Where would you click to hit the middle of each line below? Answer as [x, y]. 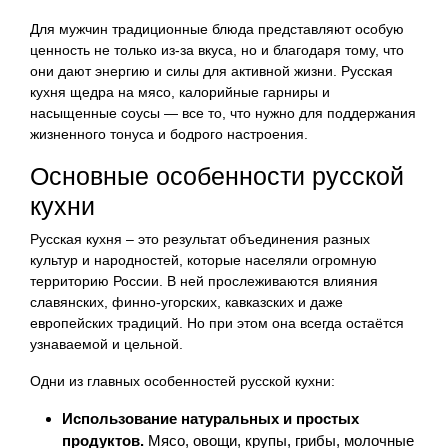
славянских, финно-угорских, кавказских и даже [186, 301]
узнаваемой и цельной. [106, 343]
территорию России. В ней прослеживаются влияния [204, 280]
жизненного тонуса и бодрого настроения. [169, 133]
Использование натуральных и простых [210, 418]
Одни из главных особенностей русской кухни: [182, 380]
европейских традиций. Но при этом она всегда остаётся [217, 322]
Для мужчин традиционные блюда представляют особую [217, 28]
